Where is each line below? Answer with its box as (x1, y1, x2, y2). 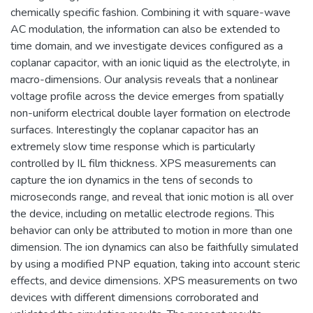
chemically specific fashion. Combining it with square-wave (10, 4, 291, 20)
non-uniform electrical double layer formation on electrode (10, 105, 291, 121)
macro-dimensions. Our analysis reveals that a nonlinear (10, 71, 278, 87)
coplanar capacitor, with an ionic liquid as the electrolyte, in (10, 54, 290, 71)
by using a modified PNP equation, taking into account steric (10, 256, 300, 272)
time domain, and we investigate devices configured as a (10, 38, 283, 54)
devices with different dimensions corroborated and (10, 289, 259, 305)
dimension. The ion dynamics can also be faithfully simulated (10, 239, 298, 255)
